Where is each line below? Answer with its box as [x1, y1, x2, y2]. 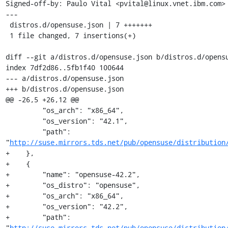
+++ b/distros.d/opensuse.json [5, 83, 124, 94]
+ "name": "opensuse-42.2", [5, 169, 140, 179]
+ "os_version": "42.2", [5, 201, 128, 211]
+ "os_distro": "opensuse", [5, 180, 140, 190]
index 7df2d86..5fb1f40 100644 [5, 62, 124, 72]
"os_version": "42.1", [5, 116, 42, 126]
